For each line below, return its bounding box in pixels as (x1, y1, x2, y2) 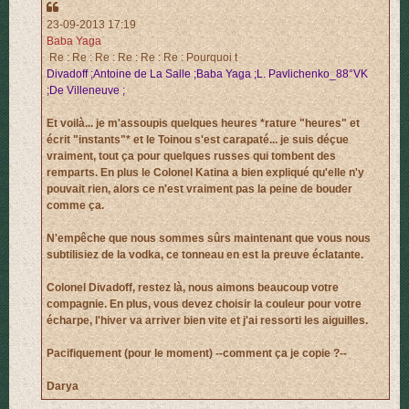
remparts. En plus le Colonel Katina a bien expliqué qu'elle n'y (47, 166, 364, 180)
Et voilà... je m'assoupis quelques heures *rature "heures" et (47, 117, 360, 131)
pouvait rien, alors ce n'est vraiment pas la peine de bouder (47, 183, 352, 196)
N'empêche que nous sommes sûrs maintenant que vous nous (47, 232, 371, 246)
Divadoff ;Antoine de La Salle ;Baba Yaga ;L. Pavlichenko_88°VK (47, 68, 368, 81)
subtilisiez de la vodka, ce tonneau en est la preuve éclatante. (47, 248, 363, 262)
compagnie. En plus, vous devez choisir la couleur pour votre (47, 298, 362, 311)
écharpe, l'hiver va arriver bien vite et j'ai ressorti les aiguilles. (47, 314, 368, 328)
